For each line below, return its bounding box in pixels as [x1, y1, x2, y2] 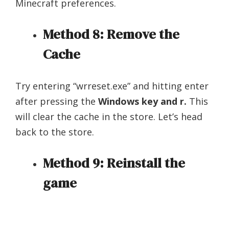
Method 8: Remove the [43, 25, 179, 43]
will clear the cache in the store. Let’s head [15, 110, 202, 123]
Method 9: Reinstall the [43, 153, 185, 172]
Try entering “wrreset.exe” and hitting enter [15, 79, 209, 92]
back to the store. [15, 125, 94, 138]
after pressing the [15, 95, 98, 107]
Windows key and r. [98, 95, 187, 107]
